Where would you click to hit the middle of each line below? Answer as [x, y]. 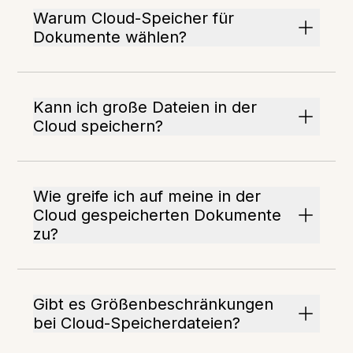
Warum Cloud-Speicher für [134, 19]
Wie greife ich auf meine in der [147, 197]
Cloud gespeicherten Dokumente [158, 216]
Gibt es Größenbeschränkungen [154, 305]
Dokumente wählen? [110, 37]
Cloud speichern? [98, 126]
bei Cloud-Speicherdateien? [137, 323]
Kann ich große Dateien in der [145, 108]
